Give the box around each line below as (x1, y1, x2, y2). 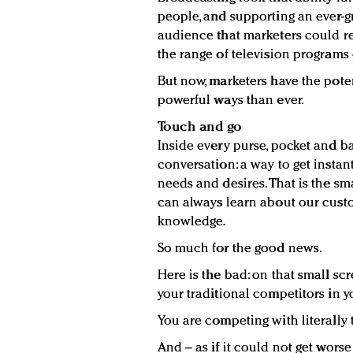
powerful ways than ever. (157, 94, 304, 108)
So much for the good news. (157, 242, 323, 256)
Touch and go (157, 121, 242, 135)
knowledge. (157, 215, 226, 229)
